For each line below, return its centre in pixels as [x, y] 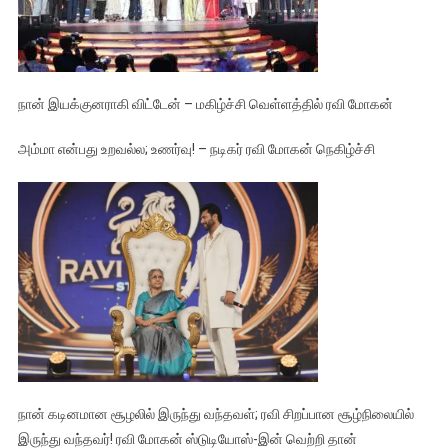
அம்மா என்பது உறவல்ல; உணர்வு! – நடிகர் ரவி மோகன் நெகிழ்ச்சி [196, 149]
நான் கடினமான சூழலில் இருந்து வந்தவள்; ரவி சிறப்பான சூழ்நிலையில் [215, 414]
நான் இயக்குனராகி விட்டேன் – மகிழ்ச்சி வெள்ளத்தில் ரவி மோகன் [205, 104]
